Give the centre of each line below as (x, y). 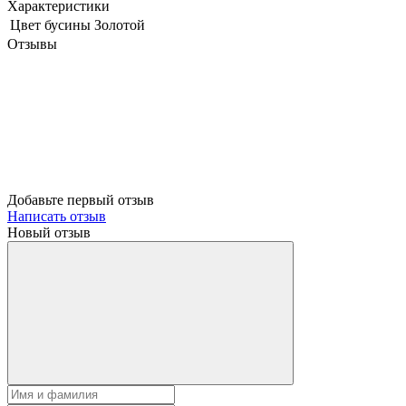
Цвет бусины (50, 24)
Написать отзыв (57, 216)
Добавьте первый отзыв (81, 199)
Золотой (120, 24)
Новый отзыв (49, 232)
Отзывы (32, 43)
